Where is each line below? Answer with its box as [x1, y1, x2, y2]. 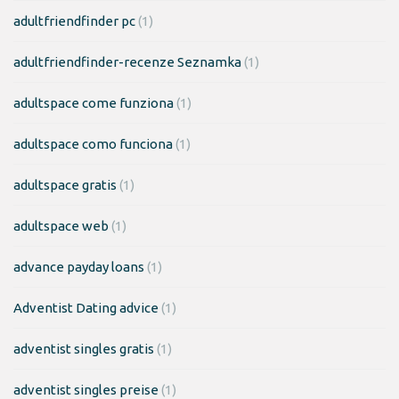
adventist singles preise [13, 381, 159, 397]
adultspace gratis [13, 176, 117, 192]
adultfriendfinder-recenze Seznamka [13, 53, 241, 69]
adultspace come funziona [13, 94, 174, 110]
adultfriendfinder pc [13, 12, 135, 28]
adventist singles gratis [13, 340, 154, 356]
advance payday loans [13, 258, 144, 274]
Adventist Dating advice [13, 299, 159, 315]
